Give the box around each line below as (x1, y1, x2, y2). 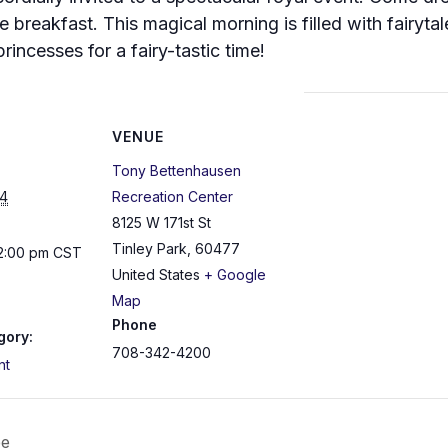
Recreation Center (112, 187, 233, 205)
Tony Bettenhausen (112, 161, 241, 179)
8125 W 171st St (112, 213, 211, 231)
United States (112, 265, 200, 283)
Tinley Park (112, 239, 187, 257)
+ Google (204, 265, 266, 283)
